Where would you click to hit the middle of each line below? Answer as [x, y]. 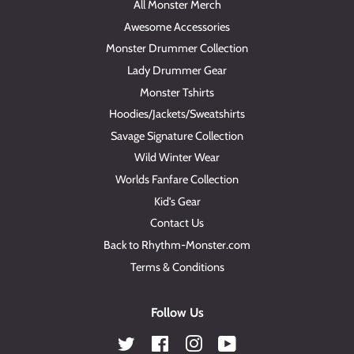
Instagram [227, 344]
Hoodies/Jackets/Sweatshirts [177, 114]
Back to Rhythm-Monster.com [177, 245]
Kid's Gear [177, 201]
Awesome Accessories [177, 26]
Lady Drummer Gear [177, 71]
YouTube [257, 344]
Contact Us [177, 223]
